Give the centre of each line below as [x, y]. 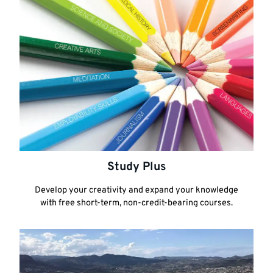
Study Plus [136, 167]
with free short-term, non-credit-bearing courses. [136, 203]
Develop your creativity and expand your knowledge [136, 190]
